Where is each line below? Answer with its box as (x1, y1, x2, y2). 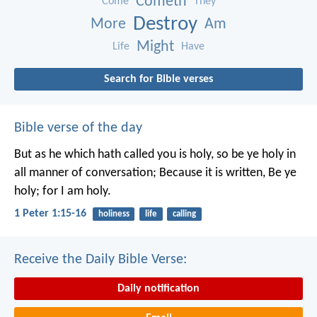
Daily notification (117, 283, 200, 294)
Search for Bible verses (104, 73, 213, 85)
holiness (98, 209, 129, 219)
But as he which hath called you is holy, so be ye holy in (14, 147, 296, 161)
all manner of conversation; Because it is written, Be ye (14, 166, 296, 180)
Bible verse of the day (14, 120, 142, 135)
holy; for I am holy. (14, 184, 111, 198)
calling (172, 209, 196, 219)
